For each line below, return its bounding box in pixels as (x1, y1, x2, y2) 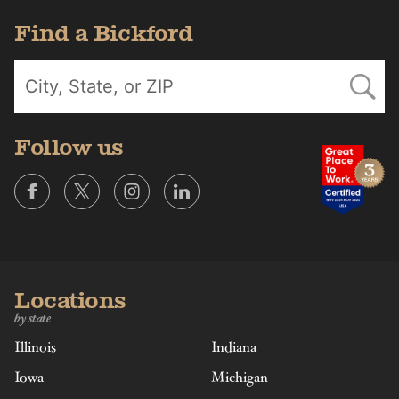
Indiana (210, 338, 256, 356)
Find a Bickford (14, 19, 193, 47)
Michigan (210, 368, 268, 387)
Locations (14, 286, 126, 314)
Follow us (14, 133, 124, 161)
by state (14, 309, 52, 327)
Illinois (14, 338, 56, 356)
